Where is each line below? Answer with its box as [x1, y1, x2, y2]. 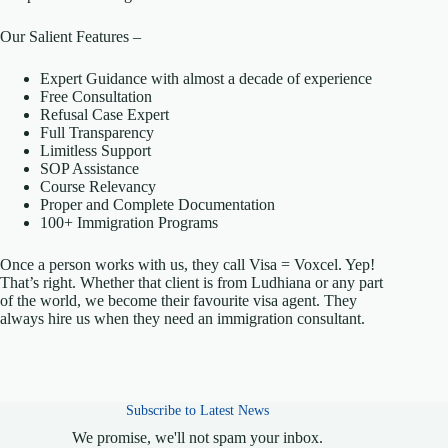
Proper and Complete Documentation [40, 195, 275, 213]
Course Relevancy [40, 177, 156, 195]
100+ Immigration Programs [40, 213, 218, 231]
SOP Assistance [40, 159, 139, 177]
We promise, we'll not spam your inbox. [71, 428, 323, 446]
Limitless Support [40, 141, 151, 159]
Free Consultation [40, 87, 152, 105]
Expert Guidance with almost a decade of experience [40, 69, 372, 87]
